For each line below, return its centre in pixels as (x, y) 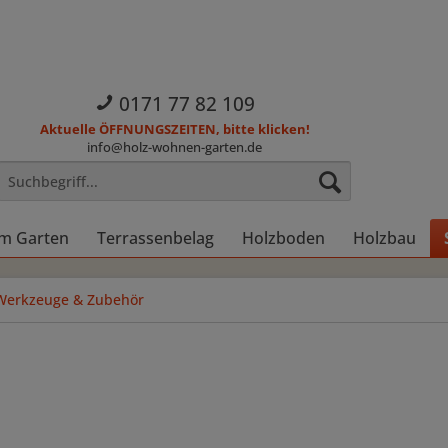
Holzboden (283, 238)
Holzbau (384, 238)
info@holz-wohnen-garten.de (175, 147)
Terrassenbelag (155, 238)
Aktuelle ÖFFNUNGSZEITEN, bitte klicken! (174, 129)
